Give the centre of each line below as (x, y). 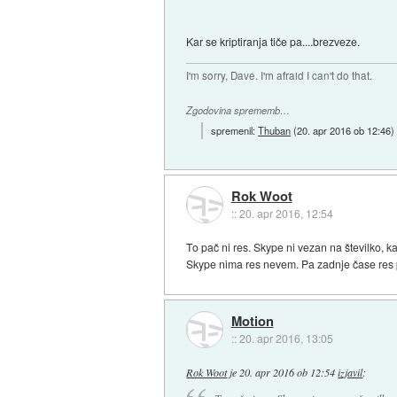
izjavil (350, 372)
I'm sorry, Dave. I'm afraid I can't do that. (280, 75)
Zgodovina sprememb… (238, 110)
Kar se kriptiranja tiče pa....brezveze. (273, 41)
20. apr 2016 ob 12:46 (344, 131)
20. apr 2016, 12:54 (286, 213)
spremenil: (235, 131)
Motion (252, 320)
